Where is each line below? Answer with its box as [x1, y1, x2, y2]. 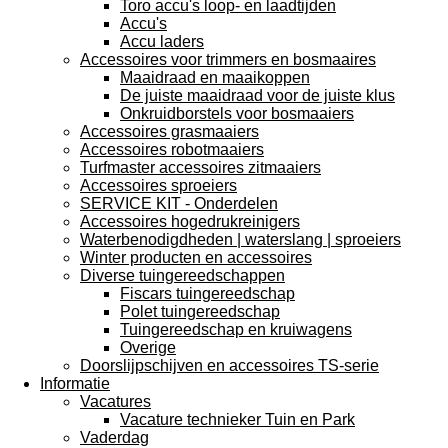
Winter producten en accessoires [80, 249, 312, 266]
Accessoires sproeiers [80, 177, 237, 194]
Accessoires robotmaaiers [80, 141, 264, 158]
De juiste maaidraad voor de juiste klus [120, 87, 395, 104]
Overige [120, 339, 176, 356]
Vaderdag [80, 429, 149, 446]
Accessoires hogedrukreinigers [80, 213, 300, 230]
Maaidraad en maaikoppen [120, 69, 310, 86]
